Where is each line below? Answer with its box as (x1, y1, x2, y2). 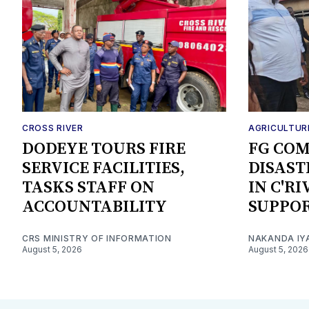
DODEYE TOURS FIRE (22, 138, 186, 159)
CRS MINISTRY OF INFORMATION (22, 232, 172, 243)
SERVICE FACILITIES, (22, 157, 185, 179)
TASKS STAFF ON (22, 177, 154, 198)
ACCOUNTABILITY (22, 196, 167, 217)
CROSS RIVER (22, 122, 83, 133)
